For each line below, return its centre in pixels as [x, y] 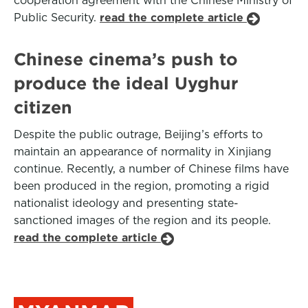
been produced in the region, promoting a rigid [142, 186]
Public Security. [57, 18]
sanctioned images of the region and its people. [142, 220]
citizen [43, 107]
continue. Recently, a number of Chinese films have [151, 169]
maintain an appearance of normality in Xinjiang [143, 152]
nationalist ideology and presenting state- [126, 203]
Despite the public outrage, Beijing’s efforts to [138, 134]
